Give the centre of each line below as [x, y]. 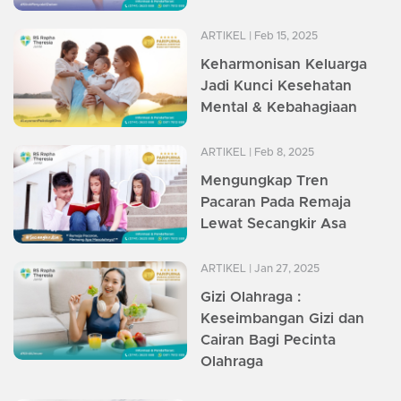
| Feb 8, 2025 [280, 153]
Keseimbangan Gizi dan [282, 319]
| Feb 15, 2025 [282, 36]
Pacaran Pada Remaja [276, 203]
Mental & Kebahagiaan [279, 108]
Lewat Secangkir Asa [273, 224]
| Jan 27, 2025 [283, 269]
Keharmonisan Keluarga [284, 65]
